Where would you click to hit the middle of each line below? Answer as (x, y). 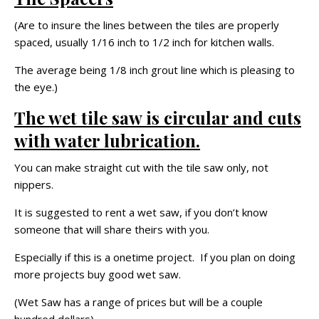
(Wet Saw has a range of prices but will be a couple (138, 302)
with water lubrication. (107, 141)
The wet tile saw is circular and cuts (158, 118)
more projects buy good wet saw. (98, 274)
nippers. (34, 185)
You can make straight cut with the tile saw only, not (141, 168)
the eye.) (36, 87)
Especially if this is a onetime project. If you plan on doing (155, 257)
